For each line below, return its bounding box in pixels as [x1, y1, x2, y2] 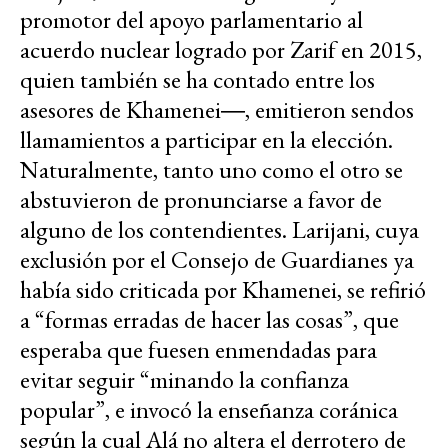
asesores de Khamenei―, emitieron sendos [20, 94, 414, 126]
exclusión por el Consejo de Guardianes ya [20, 244, 414, 276]
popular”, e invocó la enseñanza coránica [20, 394, 398, 426]
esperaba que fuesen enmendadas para [20, 334, 377, 366]
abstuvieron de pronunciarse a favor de [20, 184, 382, 216]
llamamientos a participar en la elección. [20, 124, 393, 156]
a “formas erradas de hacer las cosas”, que [20, 304, 399, 336]
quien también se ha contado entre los [20, 64, 375, 96]
